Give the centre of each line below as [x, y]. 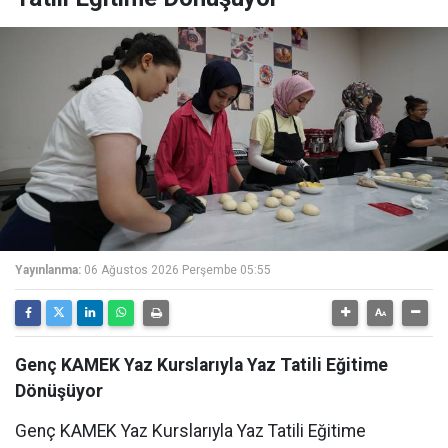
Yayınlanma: [48, 270]
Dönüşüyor [59, 391]
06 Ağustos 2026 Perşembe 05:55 [177, 270]
